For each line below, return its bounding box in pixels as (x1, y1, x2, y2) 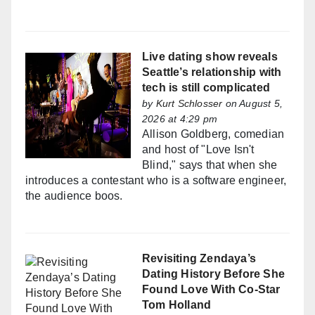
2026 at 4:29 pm (142, 113, 217, 125)
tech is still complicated (142, 82, 270, 94)
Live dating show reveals (142, 51, 278, 63)
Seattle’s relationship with (142, 66, 282, 79)
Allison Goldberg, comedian (142, 128, 285, 141)
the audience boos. (25, 190, 123, 202)
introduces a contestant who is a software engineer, (25, 174, 287, 187)
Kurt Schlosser (155, 98, 223, 110)
